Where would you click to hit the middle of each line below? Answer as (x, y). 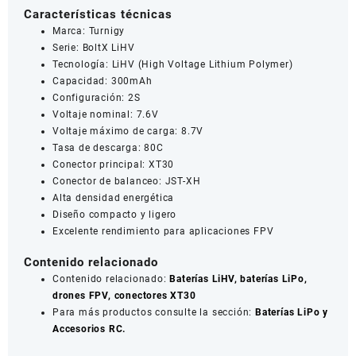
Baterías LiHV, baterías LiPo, (237, 279)
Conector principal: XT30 (114, 164)
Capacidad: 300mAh (103, 81)
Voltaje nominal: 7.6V (106, 114)
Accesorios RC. (89, 329)
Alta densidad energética (114, 197)
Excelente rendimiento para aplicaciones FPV (163, 231)
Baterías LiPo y (292, 312)
